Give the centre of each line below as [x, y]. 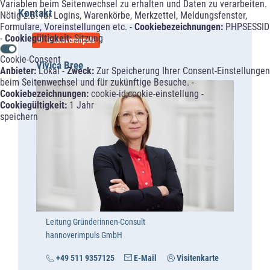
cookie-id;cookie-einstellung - [146, 93]
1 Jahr [80, 105]
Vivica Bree [60, 65]
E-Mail [146, 258]
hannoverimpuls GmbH [84, 235]
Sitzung [87, 38]
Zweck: [80, 71]
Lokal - [52, 71]
